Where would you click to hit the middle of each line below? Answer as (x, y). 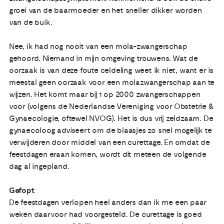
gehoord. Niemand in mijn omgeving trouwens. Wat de (103, 58)
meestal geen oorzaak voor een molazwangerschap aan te (112, 82)
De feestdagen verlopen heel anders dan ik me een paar (108, 202)
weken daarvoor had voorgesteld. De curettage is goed (105, 214)
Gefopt (22, 190)
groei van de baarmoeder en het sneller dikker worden (105, 10)
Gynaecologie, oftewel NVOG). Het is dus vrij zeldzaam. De (111, 118)
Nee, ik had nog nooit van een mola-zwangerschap (98, 46)
